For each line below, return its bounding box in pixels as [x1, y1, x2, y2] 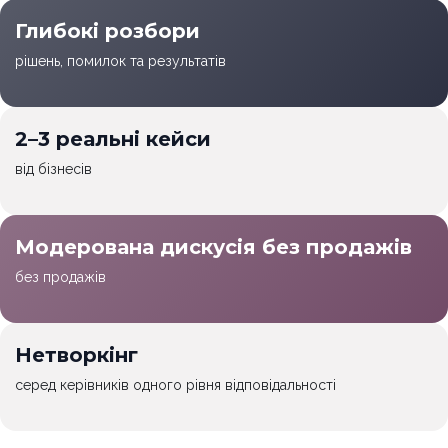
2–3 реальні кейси [15, 127, 217, 152]
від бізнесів [15, 161, 92, 178]
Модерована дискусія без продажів [15, 235, 412, 260]
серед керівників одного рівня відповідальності [15, 377, 336, 394]
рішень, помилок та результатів [15, 53, 226, 70]
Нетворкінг [15, 343, 138, 368]
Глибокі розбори [15, 19, 206, 44]
